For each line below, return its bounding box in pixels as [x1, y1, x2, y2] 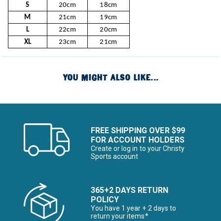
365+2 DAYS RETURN [91, 185, 169, 195]
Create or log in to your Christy [91, 145, 184, 152]
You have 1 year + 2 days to [91, 204, 176, 212]
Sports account [91, 152, 139, 160]
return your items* [91, 212, 148, 220]
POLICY [91, 195, 119, 204]
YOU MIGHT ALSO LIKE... [63, 73, 158, 83]
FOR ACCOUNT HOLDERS [91, 135, 184, 145]
